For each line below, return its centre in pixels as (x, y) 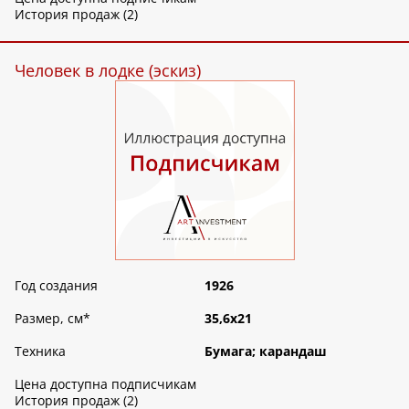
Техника (40, 351)
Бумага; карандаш (266, 351)
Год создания (56, 285)
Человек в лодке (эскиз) (108, 70)
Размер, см (49, 318)
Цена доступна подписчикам (105, 383)
